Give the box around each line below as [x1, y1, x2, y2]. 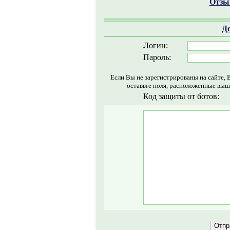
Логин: [143, 41, 168, 50]
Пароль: [143, 53, 171, 62]
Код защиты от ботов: [143, 92, 219, 101]
